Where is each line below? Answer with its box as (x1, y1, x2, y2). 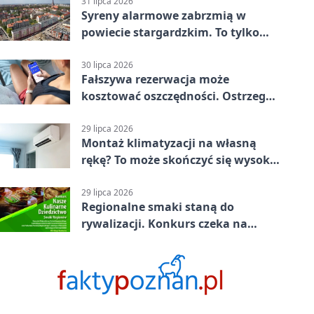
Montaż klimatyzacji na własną (81, 135, 257, 151)
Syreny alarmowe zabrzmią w (81, 7, 246, 23)
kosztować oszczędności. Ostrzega (81, 88, 273, 104)
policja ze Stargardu (81, 105, 193, 121)
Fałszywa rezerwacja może (81, 71, 229, 88)
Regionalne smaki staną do (81, 199, 234, 215)
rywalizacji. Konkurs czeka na (81, 216, 247, 232)
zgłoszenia (81, 233, 140, 249)
